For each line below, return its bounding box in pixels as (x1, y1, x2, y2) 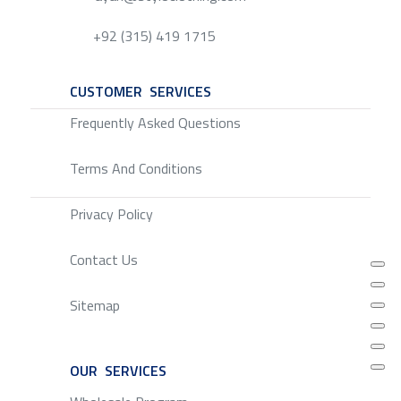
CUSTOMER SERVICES (69, 80, 211, 102)
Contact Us (69, 248, 138, 270)
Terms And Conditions (69, 157, 202, 179)
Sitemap (69, 294, 120, 316)
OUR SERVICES (69, 359, 166, 381)
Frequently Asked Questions (69, 111, 241, 133)
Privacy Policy (69, 202, 153, 225)
